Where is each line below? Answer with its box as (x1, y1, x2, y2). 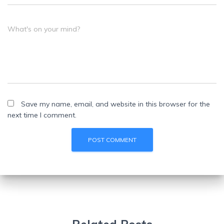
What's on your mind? (7, 24, 80, 33)
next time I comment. (7, 110, 76, 119)
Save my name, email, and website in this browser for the (21, 99, 210, 108)
